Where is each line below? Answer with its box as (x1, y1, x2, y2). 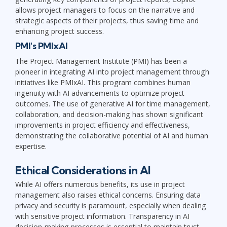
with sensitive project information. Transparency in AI (15, 211, 190, 221)
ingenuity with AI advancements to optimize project (15, 88, 184, 98)
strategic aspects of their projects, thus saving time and (15, 16, 199, 26)
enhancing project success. (15, 26, 104, 36)
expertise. (15, 141, 47, 151)
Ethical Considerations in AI (15, 163, 150, 177)
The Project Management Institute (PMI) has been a (15, 56, 187, 66)
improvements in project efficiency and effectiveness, (15, 120, 190, 130)
